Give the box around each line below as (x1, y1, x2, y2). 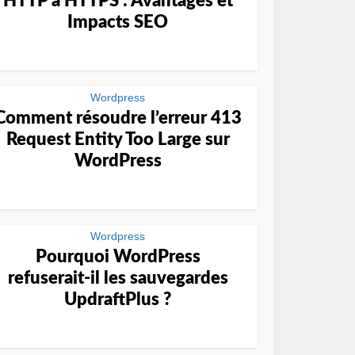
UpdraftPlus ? (64, 291, 171, 308)
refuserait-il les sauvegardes (7, 269, 228, 287)
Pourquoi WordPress (35, 248, 200, 265)
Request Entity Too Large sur (6, 131, 230, 148)
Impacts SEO (67, 13, 168, 31)
